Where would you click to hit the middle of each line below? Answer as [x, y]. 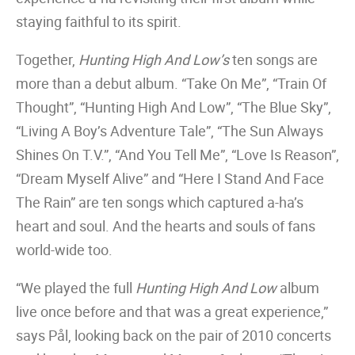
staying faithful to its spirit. [99, 21]
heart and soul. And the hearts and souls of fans [166, 226]
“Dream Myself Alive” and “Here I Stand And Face [170, 178]
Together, [47, 59]
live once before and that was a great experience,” [172, 311]
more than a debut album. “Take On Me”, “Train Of [171, 83]
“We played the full [76, 288]
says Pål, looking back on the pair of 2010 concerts [174, 335]
